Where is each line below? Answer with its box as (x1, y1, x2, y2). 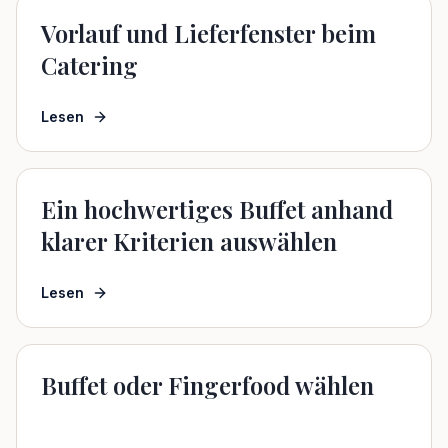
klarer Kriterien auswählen (41, 225, 337, 257)
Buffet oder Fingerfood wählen (41, 369, 374, 401)
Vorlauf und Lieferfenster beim (41, 17, 376, 49)
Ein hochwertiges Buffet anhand (41, 193, 393, 225)
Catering (41, 49, 138, 81)
